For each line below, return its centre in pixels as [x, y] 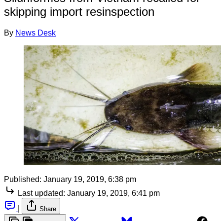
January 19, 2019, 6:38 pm [90, 179]
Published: [23, 179]
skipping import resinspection [79, 11]
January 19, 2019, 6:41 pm [113, 193]
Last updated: [41, 193]
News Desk [36, 33]
